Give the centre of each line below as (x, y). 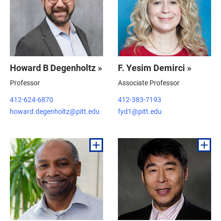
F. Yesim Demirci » (155, 68)
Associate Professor (149, 83)
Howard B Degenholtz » (56, 68)
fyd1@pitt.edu (140, 111)
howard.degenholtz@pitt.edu (55, 111)
